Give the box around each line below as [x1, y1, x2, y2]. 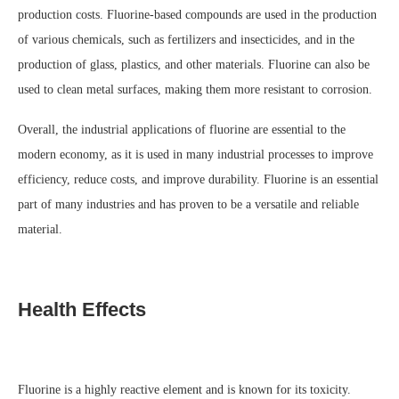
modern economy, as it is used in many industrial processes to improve [18, 147, 373, 161]
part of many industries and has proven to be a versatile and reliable [18, 197, 359, 211]
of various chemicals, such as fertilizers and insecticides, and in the [18, 32, 354, 46]
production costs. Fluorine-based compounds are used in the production [18, 7, 377, 21]
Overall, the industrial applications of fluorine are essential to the [18, 122, 346, 136]
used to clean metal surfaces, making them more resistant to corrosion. [18, 82, 372, 96]
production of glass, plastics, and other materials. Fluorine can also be [18, 57, 370, 71]
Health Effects [18, 297, 146, 321]
